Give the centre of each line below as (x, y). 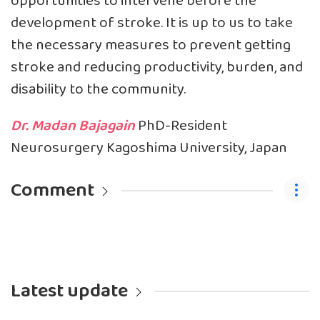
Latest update (69, 291)
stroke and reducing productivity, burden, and (157, 67)
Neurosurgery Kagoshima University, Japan (149, 148)
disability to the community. (98, 89)
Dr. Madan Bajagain (73, 126)
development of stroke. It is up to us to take (152, 23)
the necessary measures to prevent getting (151, 45)
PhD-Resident (181, 126)
